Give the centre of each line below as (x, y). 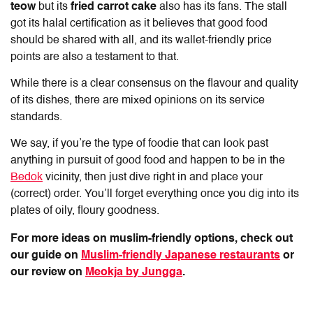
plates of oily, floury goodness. (85, 211)
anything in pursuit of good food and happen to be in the (148, 160)
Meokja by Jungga (134, 272)
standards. (38, 117)
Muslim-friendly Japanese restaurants (181, 255)
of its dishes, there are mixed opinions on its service (138, 100)
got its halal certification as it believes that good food (139, 23)
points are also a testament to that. (97, 57)
